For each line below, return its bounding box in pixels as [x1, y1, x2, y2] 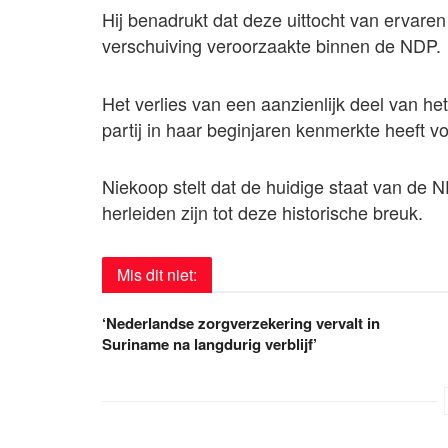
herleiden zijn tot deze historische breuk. [102, 199, 423, 226]
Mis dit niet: [117, 262, 197, 286]
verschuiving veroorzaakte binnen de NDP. [102, 32, 441, 59]
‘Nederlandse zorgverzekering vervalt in [102, 311, 380, 334]
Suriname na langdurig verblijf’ [102, 332, 317, 355]
